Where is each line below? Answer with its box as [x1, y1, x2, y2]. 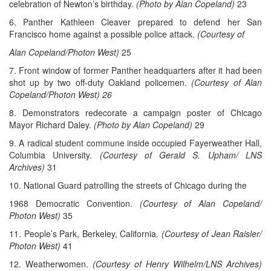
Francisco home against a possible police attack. [9, 28, 197, 41]
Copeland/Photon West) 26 [9, 88, 112, 101]
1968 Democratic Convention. [9, 197, 140, 210]
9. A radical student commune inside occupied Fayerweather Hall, [9, 137, 262, 149]
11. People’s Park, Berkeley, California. [9, 227, 162, 240]
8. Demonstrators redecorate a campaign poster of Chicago [9, 106, 262, 119]
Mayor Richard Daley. [9, 119, 94, 131]
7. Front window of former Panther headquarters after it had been [9, 64, 262, 77]
